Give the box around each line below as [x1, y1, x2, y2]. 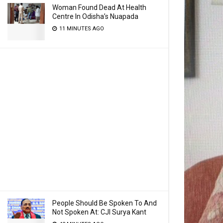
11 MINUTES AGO [58, 25, 104, 32]
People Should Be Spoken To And [52, 199, 157, 207]
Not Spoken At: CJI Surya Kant [52, 208, 146, 216]
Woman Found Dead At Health [52, 3, 146, 11]
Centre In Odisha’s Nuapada [52, 12, 138, 20]
